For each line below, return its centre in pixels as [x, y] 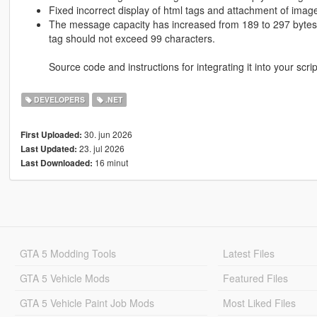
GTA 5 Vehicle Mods [64, 278]
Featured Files [256, 278]
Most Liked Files [260, 303]
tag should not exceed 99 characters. [132, 39]
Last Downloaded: [56, 163]
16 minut [110, 163]
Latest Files [249, 254]
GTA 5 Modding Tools [68, 254]
